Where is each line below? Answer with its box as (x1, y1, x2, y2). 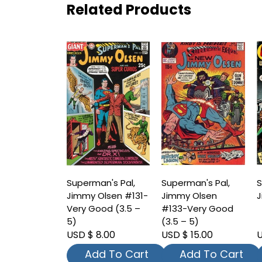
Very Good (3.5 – (67, 202, 140, 215)
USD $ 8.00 (67, 228, 115, 242)
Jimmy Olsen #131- (67, 189, 148, 202)
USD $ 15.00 (161, 228, 213, 242)
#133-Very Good (161, 202, 234, 215)
